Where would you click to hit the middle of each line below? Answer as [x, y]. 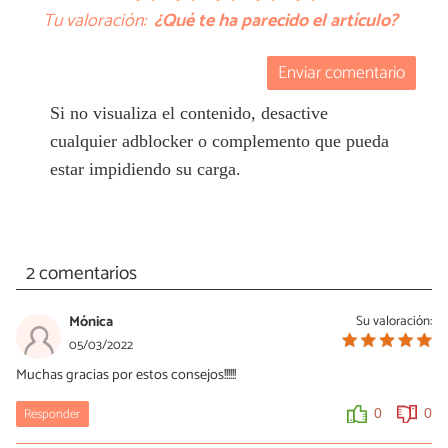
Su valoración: [394, 321]
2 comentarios [81, 274]
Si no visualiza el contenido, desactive [188, 112]
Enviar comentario [342, 73]
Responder [52, 415]
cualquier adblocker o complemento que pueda [219, 140]
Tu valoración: [95, 20]
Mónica [91, 322]
